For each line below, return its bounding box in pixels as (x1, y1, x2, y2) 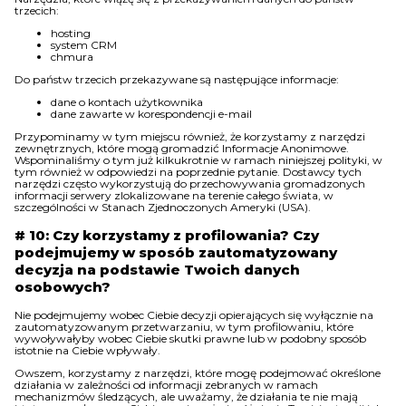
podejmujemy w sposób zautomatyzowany (14, 244, 337, 261)
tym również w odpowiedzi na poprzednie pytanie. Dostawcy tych (14, 165, 362, 179)
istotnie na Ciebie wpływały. (14, 343, 160, 357)
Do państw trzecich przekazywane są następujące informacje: (14, 72, 339, 86)
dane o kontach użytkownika (51, 95, 203, 109)
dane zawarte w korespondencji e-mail (51, 107, 252, 121)
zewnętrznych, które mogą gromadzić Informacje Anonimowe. (14, 141, 349, 155)
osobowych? (14, 278, 111, 295)
